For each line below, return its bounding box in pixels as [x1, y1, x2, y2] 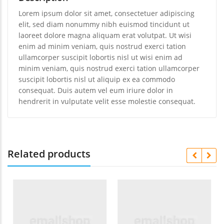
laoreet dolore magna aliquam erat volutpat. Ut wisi [18, 30, 191, 40]
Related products [7, 147, 90, 161]
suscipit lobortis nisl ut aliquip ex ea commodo [18, 74, 175, 84]
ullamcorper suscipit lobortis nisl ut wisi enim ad [18, 52, 182, 62]
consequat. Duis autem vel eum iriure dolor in [18, 85, 173, 95]
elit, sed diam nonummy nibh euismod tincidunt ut [18, 19, 189, 29]
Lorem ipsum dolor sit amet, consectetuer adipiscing [18, 8, 194, 18]
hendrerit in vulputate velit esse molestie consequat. [18, 96, 195, 106]
